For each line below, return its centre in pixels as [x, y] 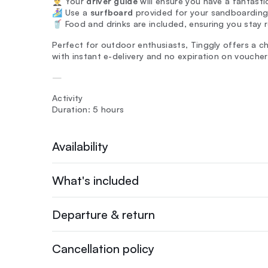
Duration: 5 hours [88, 109]
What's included [95, 180]
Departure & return [103, 214]
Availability [80, 146]
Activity [68, 98]
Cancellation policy [103, 248]
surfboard [112, 12]
